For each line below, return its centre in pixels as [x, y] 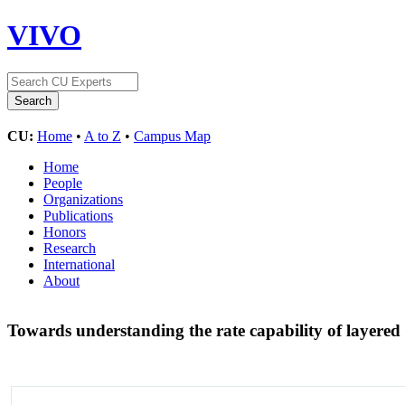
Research [70, 248]
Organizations [83, 199]
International [79, 264]
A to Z [103, 136]
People [63, 183]
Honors [65, 231]
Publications [78, 215]
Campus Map [172, 136]
